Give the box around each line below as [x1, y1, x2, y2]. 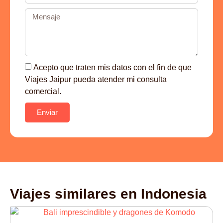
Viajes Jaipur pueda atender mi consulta [25, 75, 167, 84]
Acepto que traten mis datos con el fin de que [33, 63, 192, 72]
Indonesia [141, 186, 207, 202]
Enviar [37, 108, 58, 117]
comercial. [25, 87, 61, 96]
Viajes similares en [10, 186, 141, 202]
